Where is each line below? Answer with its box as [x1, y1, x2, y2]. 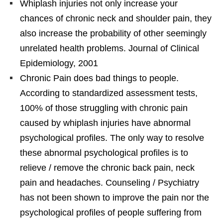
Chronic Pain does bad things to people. [20, 73, 179, 83]
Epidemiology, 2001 [20, 58, 98, 68]
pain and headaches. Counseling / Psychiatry [20, 177, 199, 188]
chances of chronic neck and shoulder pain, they [20, 13, 212, 23]
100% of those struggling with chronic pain [20, 103, 188, 113]
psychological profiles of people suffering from [20, 207, 202, 218]
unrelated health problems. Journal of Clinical [20, 43, 199, 53]
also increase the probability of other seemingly [20, 28, 207, 38]
